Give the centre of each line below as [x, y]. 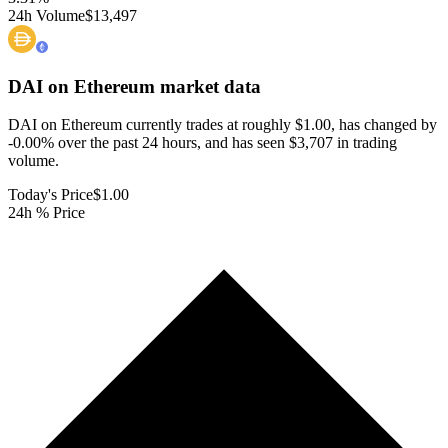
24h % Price [46, 213]
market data [208, 86]
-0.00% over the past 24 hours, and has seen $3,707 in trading [202, 143]
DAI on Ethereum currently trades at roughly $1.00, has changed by [222, 125]
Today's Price [50, 195]
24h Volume [46, 15]
